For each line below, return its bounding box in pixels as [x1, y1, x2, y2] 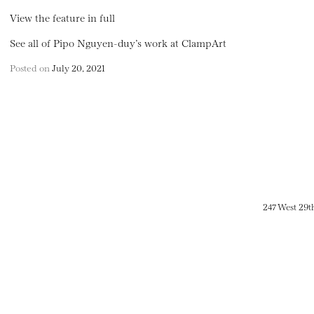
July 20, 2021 [52, 61, 105, 73]
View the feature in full [10, 10, 115, 24]
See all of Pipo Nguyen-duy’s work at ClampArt [10, 36, 226, 50]
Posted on [10, 61, 52, 73]
